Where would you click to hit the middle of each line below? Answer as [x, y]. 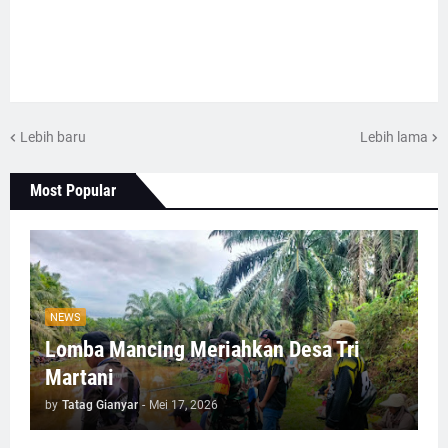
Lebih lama [394, 136]
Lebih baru [53, 136]
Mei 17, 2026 [183, 405]
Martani [79, 378]
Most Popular [73, 191]
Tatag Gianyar [100, 405]
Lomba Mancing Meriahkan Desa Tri [202, 350]
